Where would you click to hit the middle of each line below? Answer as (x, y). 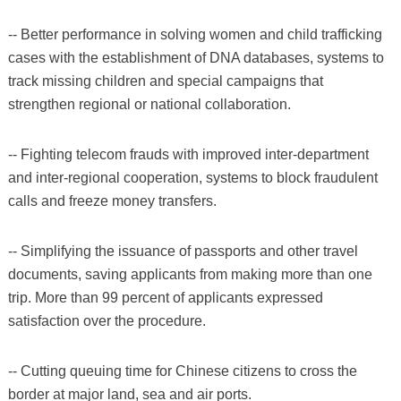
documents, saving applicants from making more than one (190, 274)
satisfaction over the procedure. (107, 320)
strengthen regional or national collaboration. (149, 104)
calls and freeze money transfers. (112, 200)
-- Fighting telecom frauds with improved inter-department (188, 154)
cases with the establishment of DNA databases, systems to (196, 57)
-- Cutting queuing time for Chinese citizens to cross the (182, 371)
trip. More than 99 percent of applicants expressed (165, 297)
